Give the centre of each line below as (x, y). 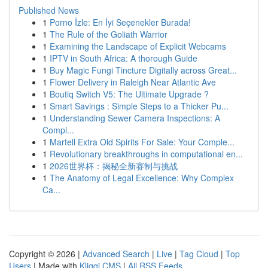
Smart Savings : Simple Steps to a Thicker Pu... (139, 106)
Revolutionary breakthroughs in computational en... (146, 154)
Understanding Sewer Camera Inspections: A (135, 118)
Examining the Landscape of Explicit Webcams (138, 46)
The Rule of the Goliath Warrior (109, 34)
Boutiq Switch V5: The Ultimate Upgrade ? (129, 94)
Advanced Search (116, 254)
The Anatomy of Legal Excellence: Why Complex (142, 178)
